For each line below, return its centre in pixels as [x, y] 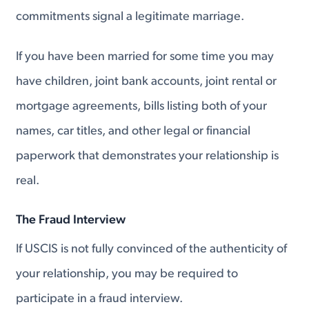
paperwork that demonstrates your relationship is [148, 156]
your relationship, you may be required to [127, 274]
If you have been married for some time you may [145, 57]
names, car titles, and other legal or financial [133, 131]
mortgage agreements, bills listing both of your [142, 106]
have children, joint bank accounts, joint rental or [147, 81]
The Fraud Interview [71, 220]
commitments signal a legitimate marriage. [130, 17]
